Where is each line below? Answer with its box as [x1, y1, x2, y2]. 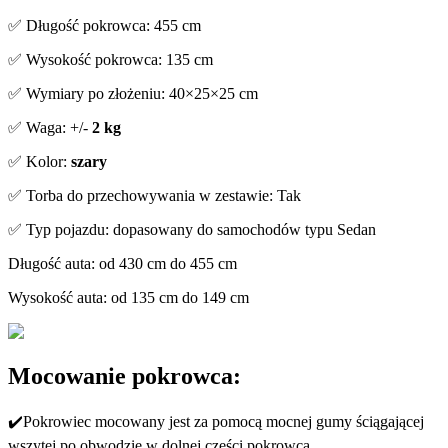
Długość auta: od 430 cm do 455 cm [8, 254, 237, 272]
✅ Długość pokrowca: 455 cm [8, 16, 201, 34]
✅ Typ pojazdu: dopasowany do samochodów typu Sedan [8, 220, 376, 238]
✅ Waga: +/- [8, 118, 92, 136]
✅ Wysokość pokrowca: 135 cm [8, 50, 213, 68]
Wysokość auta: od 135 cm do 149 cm [8, 288, 249, 306]
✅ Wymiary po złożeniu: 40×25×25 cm [8, 84, 258, 102]
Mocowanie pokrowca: [8, 362, 241, 389]
